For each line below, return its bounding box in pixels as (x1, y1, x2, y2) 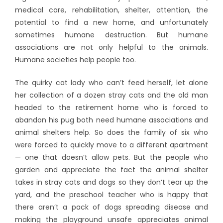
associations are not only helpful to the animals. (15, 42, 208, 52)
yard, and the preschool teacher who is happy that (15, 189, 208, 200)
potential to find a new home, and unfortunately (15, 17, 208, 27)
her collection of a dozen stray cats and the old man (15, 90, 208, 100)
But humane (146, 29, 208, 40)
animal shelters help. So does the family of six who (15, 127, 208, 137)
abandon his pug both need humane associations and (15, 114, 208, 125)
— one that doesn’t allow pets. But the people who (15, 152, 208, 162)
